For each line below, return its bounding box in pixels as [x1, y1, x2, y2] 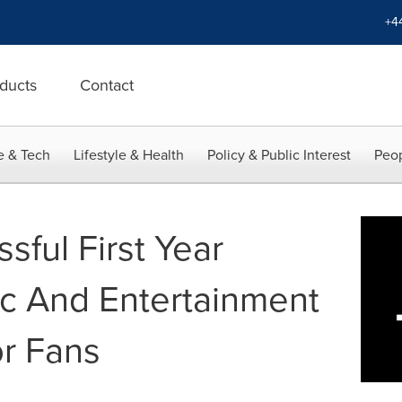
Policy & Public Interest [207, 144, 351, 165]
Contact [80, 74, 134, 97]
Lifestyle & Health [74, 144, 184, 165]
